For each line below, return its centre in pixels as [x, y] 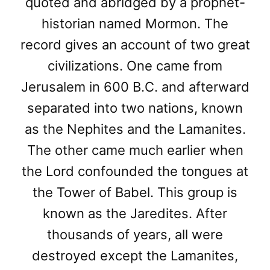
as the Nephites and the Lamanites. [135, 129]
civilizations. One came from [135, 66]
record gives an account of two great [135, 45]
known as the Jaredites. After [135, 214]
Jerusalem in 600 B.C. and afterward [135, 87]
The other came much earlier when [135, 150]
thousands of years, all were [135, 235]
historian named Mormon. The [135, 24]
